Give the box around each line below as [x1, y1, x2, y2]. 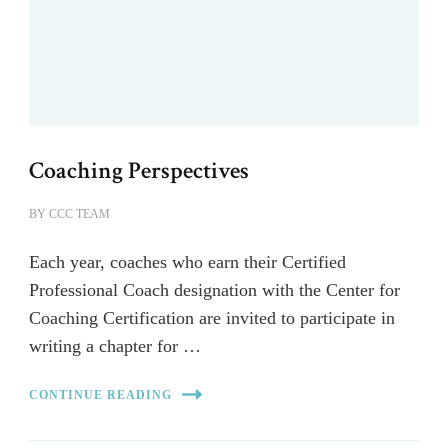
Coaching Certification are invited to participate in [29, 308, 395, 329]
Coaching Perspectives [29, 155, 249, 187]
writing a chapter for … [29, 336, 201, 357]
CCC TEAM [49, 207, 110, 222]
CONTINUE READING [29, 387, 172, 402]
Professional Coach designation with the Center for [29, 280, 400, 301]
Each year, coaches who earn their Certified [29, 252, 346, 273]
